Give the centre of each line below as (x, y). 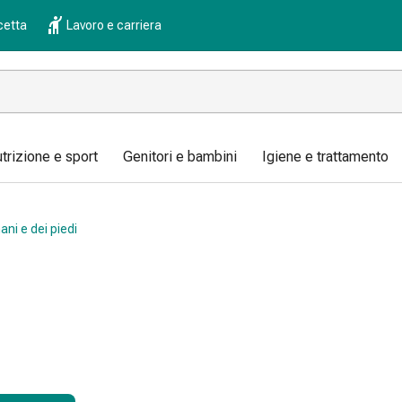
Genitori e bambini (180, 157)
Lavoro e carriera (114, 25)
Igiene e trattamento (325, 157)
